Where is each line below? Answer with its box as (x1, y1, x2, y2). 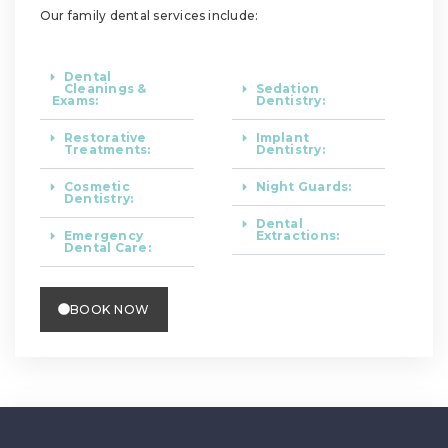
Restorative (64, 129, 147, 145)
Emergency (64, 227, 144, 243)
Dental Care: (64, 239, 151, 255)
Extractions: (255, 227, 340, 243)
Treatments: (64, 141, 151, 157)
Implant (255, 129, 310, 145)
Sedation (255, 80, 320, 96)
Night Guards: (255, 178, 352, 194)
